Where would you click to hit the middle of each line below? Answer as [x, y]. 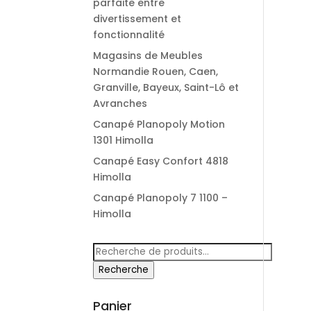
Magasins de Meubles [148, 56]
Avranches [120, 103]
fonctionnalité [129, 35]
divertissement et [137, 19]
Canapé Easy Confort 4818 [161, 161]
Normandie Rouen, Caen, [156, 72]
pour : [107, 266]
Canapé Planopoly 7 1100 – [161, 198]
